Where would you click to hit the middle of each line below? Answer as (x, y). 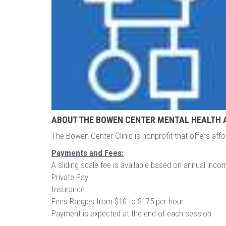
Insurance (68, 189)
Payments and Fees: (88, 153)
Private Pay (70, 177)
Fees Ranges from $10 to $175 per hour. (118, 201)
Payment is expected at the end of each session (131, 213)
